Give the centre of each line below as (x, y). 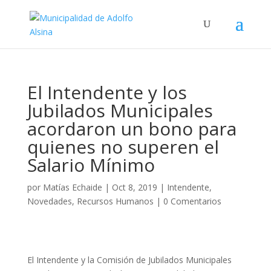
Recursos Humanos (115, 201)
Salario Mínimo (91, 165)
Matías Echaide (72, 187)
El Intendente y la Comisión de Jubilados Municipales (129, 260)
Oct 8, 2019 (134, 187)
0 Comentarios (192, 201)
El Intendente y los (107, 92)
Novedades (49, 201)
